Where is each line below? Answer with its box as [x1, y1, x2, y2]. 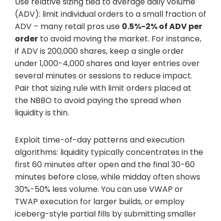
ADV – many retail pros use [15, 20, 122, 32]
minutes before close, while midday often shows [15, 171, 200, 183]
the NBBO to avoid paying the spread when [15, 94, 181, 106]
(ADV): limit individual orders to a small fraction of [15, 8, 206, 20]
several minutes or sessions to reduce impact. [15, 70, 192, 81]
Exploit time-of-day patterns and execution [15, 134, 184, 146]
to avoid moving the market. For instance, [38, 33, 201, 44]
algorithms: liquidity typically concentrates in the [15, 146, 203, 158]
